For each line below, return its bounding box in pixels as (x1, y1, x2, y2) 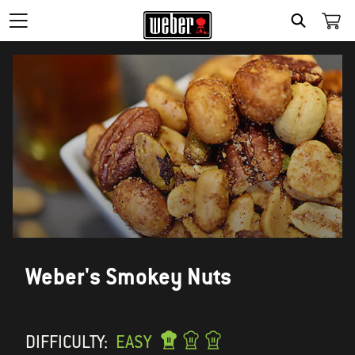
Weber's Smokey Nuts (25, 261, 231, 292)
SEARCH (301, 32, 349, 46)
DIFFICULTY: (25, 330, 108, 353)
